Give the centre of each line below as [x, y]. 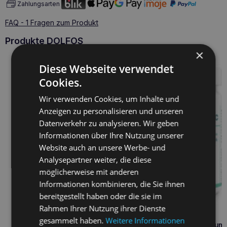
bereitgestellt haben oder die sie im [101, 196]
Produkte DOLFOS [44, 41]
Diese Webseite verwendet [106, 69]
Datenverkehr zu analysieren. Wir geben [109, 123]
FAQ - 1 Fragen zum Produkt [52, 23]
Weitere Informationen [145, 220]
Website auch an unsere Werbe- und [102, 147]
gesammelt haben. [72, 220]
